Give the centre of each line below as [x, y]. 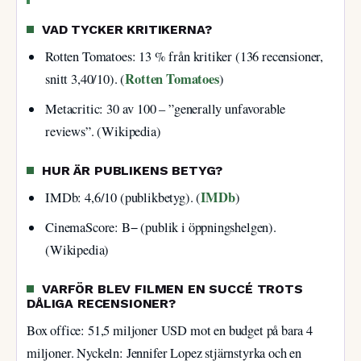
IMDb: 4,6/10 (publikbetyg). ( [123, 198]
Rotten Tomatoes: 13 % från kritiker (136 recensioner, [185, 57]
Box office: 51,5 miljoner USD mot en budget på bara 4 [170, 331]
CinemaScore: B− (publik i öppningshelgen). [161, 228]
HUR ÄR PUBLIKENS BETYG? [133, 170]
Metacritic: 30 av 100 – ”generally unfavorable [166, 109]
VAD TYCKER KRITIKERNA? [127, 29]
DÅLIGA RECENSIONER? [101, 303]
